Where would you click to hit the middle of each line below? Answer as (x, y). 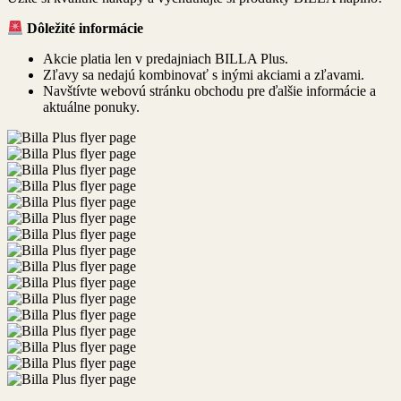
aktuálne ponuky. (91, 107)
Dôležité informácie (85, 29)
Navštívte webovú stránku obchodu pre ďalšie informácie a (209, 91)
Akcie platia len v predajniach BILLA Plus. (166, 59)
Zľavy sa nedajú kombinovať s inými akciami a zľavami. (204, 75)
